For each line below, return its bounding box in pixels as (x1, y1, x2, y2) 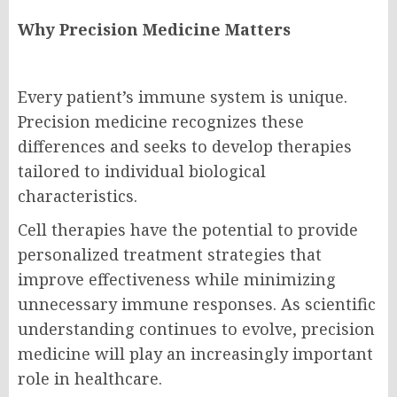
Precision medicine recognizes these (18, 111, 304, 133)
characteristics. (18, 185, 137, 207)
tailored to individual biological (18, 160, 266, 183)
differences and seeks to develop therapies (18, 136, 352, 158)
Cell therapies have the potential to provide (18, 219, 358, 241)
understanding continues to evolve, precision (18, 318, 375, 340)
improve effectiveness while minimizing (18, 269, 336, 291)
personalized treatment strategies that (18, 244, 322, 266)
